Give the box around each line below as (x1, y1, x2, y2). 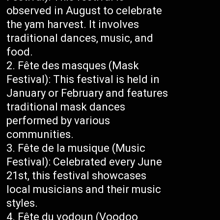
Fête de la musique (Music (18, 142, 146, 155)
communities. (6, 128, 74, 141)
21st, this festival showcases (6, 169, 147, 182)
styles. (6, 197, 38, 210)
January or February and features (6, 87, 168, 100)
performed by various (6, 114, 110, 127)
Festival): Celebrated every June (6, 156, 163, 168)
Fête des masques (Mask (18, 59, 139, 72)
